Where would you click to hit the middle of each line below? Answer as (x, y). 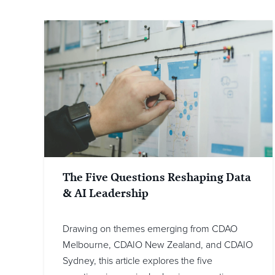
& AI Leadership (106, 193)
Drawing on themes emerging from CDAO (150, 229)
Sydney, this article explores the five (137, 261)
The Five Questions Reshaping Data (157, 177)
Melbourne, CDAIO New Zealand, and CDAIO (158, 245)
